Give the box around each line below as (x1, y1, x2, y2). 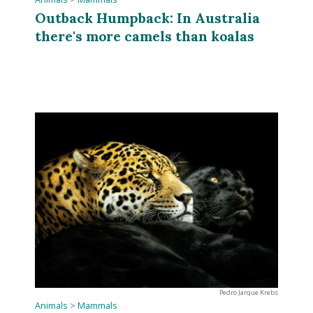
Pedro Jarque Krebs (219, 287, 278, 297)
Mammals (78, 299, 118, 312)
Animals (35, 299, 68, 312)
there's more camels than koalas (35, 27, 255, 45)
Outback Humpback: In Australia (35, 8, 261, 27)
